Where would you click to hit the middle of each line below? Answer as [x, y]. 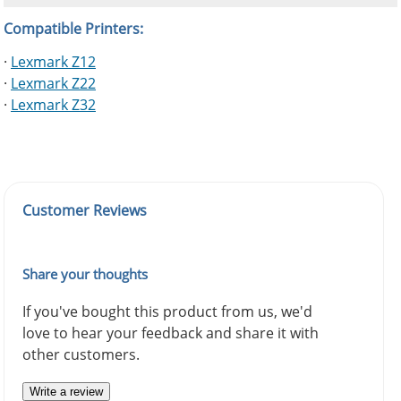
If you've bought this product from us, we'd [167, 311]
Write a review [66, 391]
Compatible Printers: [73, 29]
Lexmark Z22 [53, 83]
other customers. [81, 354]
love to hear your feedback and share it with [171, 333]
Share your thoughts [85, 273]
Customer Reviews [85, 210]
